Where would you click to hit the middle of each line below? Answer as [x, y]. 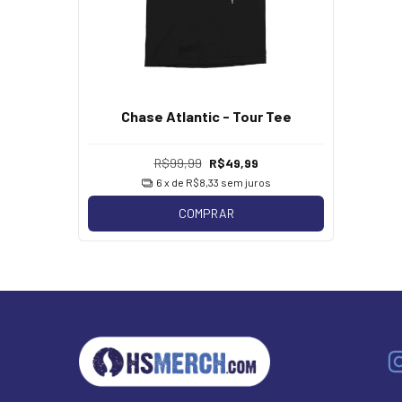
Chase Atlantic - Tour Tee [206, 116]
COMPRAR [206, 214]
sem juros [245, 183]
